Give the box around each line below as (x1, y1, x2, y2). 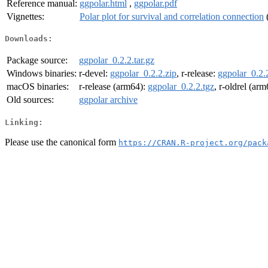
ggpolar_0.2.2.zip (110, 68, 176, 79)
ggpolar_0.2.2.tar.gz (79, 55, 154, 66)
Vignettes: (7, 11, 44, 22)
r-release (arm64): (79, 81, 148, 92)
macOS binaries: (7, 81, 69, 92)
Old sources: (7, 95, 54, 105)
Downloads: (5, 34, 53, 44)
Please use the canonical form (5, 136, 118, 147)
